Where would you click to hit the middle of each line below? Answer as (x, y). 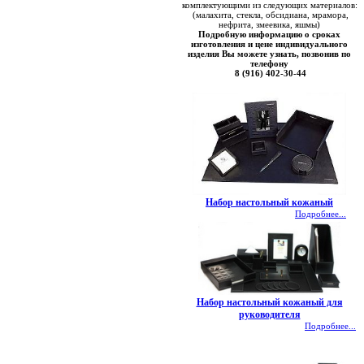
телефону (269, 63)
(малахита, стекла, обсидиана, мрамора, (269, 15)
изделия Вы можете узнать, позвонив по (269, 54)
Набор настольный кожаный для (269, 302)
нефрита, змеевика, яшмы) (269, 24)
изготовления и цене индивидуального (269, 44)
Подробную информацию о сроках (269, 34)
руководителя (269, 314)
